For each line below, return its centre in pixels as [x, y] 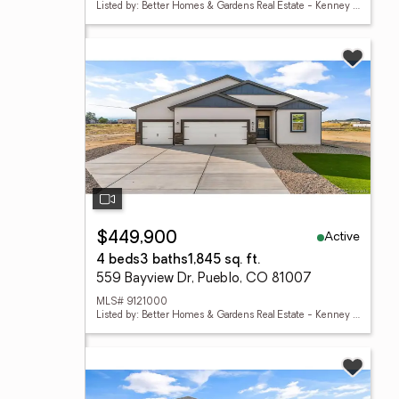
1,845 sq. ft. [224, 261]
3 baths [164, 261]
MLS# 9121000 [132, 302]
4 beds [118, 261]
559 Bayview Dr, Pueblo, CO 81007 [204, 279]
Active [342, 237]
